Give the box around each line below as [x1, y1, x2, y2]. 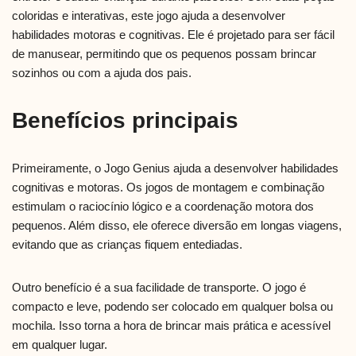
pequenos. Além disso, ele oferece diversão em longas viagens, [12, 219, 342, 233]
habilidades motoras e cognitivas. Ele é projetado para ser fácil [12, 28, 335, 42]
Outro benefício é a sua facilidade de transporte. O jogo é [12, 281, 306, 295]
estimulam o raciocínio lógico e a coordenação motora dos [12, 199, 314, 214]
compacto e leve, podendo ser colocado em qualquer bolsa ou [12, 300, 333, 314]
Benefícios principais [12, 108, 238, 133]
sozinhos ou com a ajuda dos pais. [12, 66, 192, 80]
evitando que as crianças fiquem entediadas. [12, 238, 242, 252]
